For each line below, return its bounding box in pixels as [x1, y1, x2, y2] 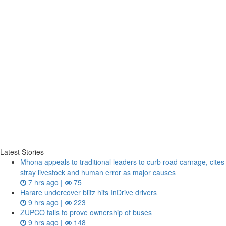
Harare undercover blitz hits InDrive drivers [20, 187, 157, 197]
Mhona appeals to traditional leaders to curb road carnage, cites [20, 157, 224, 167]
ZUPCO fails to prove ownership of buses [20, 207, 152, 217]
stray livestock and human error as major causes [20, 167, 176, 177]
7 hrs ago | [26, 177, 65, 187]
